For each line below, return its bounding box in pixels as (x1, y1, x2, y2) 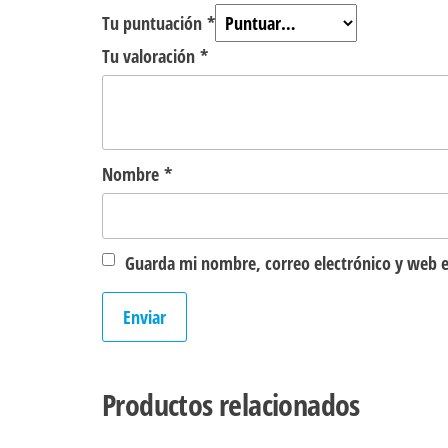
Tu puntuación (102, 11, 207, 36)
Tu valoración (102, 44, 200, 69)
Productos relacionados (102, 384, 360, 426)
